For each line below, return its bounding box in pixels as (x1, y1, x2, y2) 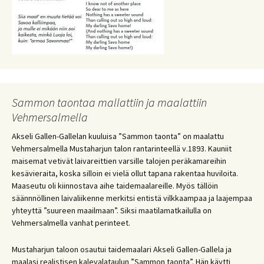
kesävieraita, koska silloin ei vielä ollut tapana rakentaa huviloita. (12, 167, 238, 179)
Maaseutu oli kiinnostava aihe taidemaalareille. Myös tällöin (12, 180, 218, 191)
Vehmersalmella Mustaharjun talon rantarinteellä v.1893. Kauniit (12, 143, 232, 154)
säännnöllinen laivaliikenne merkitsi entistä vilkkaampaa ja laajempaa (12, 192, 252, 203)
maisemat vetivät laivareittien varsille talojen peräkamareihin (12, 155, 226, 166)
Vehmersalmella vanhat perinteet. (12, 217, 130, 228)
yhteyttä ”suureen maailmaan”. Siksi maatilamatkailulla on (12, 204, 212, 216)
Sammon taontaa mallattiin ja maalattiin (12, 94, 207, 110)
